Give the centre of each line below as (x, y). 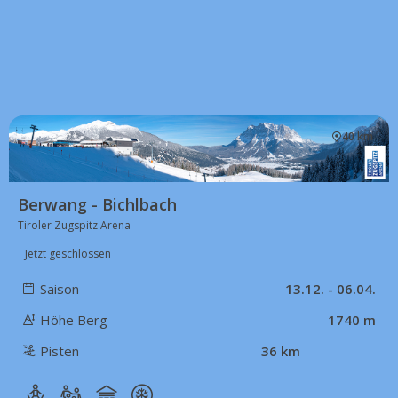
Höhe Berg (74, 319)
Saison (60, 288)
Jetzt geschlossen (68, 253)
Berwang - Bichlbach (97, 204)
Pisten (60, 350)
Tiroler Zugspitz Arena (74, 225)
